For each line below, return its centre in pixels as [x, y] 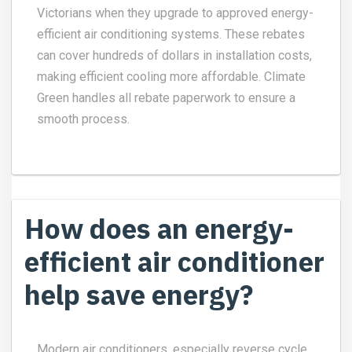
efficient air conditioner [174, 261]
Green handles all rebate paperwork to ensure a [166, 97]
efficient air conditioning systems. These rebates [171, 34]
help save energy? [139, 294]
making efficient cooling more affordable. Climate [171, 76]
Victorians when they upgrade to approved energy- [175, 13]
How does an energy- [159, 228]
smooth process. [83, 119]
